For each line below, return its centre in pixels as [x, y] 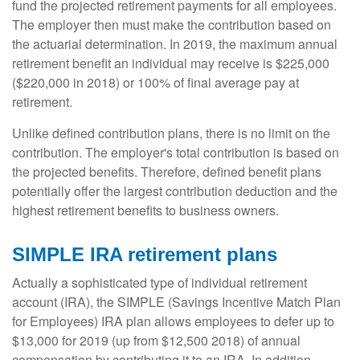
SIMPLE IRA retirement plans [145, 254]
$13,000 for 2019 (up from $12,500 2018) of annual [156, 340]
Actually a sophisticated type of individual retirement [160, 282]
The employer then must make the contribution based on [172, 24]
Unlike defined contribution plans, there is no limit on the [171, 133]
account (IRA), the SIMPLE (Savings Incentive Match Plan [176, 301]
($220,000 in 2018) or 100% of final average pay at [155, 82]
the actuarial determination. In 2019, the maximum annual [175, 43]
